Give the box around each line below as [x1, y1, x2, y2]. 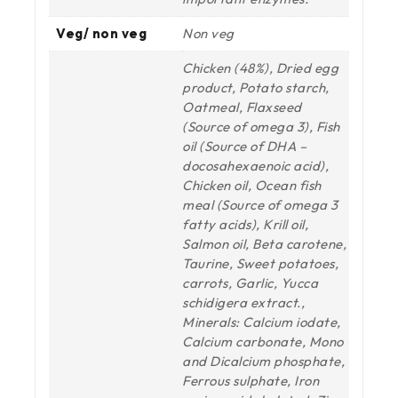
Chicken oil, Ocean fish [182, 176, 322, 194]
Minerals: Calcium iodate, [182, 313, 341, 330]
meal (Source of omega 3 [182, 195, 338, 213]
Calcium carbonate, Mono [182, 332, 344, 350]
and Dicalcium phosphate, [182, 352, 345, 370]
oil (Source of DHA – [182, 137, 306, 155]
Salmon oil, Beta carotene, [182, 235, 346, 252]
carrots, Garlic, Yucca [182, 274, 318, 291]
